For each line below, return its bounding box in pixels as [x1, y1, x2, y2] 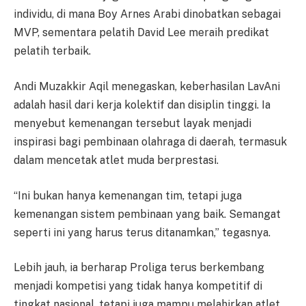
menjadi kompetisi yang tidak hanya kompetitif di [14, 279, 262, 293]
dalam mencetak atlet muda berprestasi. [14, 154, 219, 167]
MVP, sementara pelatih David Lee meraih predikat [14, 26, 269, 40]
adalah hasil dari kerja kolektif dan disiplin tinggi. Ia [14, 98, 270, 112]
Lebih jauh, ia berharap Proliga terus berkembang [14, 261, 264, 275]
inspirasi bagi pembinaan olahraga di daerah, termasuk [14, 135, 287, 149]
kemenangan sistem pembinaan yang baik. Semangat [14, 207, 281, 221]
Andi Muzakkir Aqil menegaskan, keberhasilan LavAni [14, 80, 280, 94]
